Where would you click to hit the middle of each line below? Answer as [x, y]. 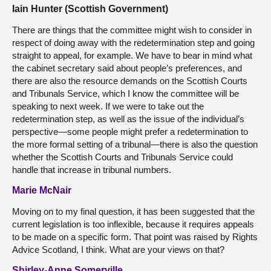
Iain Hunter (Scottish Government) [90, 8]
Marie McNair [42, 190]
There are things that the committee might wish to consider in [132, 30]
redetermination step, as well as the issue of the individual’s [128, 119]
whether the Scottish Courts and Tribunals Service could [122, 157]
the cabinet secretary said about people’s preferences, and [127, 68]
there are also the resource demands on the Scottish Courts [130, 80]
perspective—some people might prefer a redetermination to [130, 131]
